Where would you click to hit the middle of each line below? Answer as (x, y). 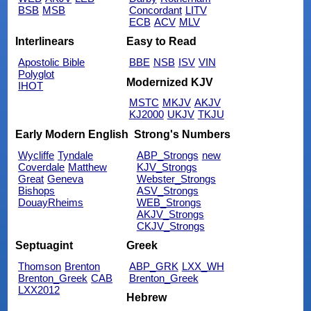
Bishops (37, 190)
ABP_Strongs (167, 155)
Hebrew (146, 298)
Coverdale (42, 167)
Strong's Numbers (182, 134)
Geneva (66, 178)
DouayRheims (51, 202)
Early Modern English (72, 134)
